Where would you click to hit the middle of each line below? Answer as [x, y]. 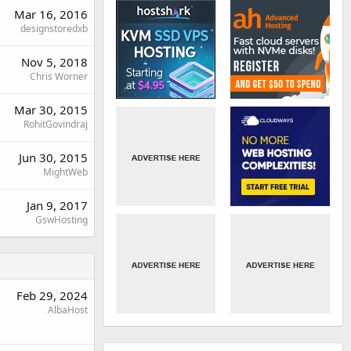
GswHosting [62, 220]
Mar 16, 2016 [51, 14]
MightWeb [65, 172]
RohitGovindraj [56, 125]
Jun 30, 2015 [53, 158]
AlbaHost [68, 310]
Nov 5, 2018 [54, 62]
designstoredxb [54, 29]
